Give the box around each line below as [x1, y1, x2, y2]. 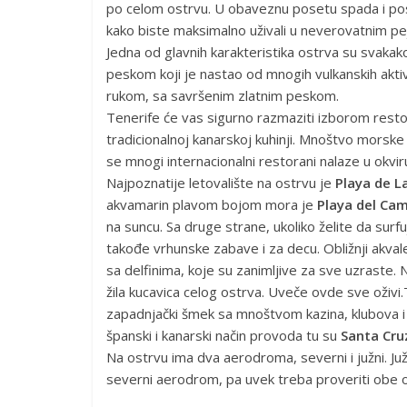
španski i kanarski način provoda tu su [106, 326, 341, 344]
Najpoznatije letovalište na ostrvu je [106, 174, 335, 192]
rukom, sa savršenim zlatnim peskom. [106, 86, 339, 104]
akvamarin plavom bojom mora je [106, 195, 317, 213]
